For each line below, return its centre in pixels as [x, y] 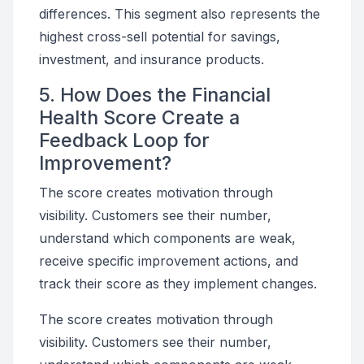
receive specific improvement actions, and [169, 261]
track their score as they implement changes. [178, 284]
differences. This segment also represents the [180, 14]
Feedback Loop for [124, 140]
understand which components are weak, [167, 238]
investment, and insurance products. [152, 59]
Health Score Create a [139, 117]
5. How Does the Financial [155, 95]
